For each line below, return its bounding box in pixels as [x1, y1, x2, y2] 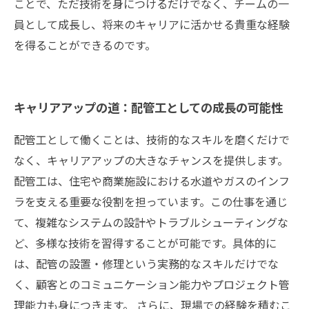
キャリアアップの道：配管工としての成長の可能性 [14, 99, 283, 116]
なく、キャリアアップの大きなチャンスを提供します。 [14, 152, 288, 168]
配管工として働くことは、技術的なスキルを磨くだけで [14, 131, 290, 148]
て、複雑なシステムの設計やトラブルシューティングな [14, 214, 288, 230]
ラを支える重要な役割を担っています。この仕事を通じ [14, 193, 288, 210]
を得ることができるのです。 [14, 37, 156, 53]
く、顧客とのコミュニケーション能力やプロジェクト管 [14, 276, 290, 292]
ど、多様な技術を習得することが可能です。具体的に [14, 235, 277, 251]
